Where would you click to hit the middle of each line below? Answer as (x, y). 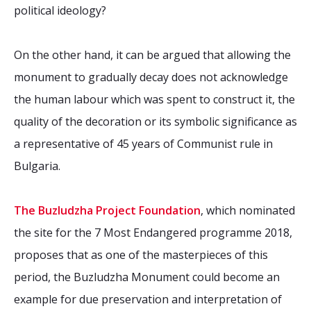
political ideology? (60, 10)
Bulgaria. (37, 166)
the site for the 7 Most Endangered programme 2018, (153, 233)
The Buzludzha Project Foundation (107, 210)
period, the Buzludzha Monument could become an (147, 277)
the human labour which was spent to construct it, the (154, 99)
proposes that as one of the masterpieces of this (141, 255)
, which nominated (248, 210)
